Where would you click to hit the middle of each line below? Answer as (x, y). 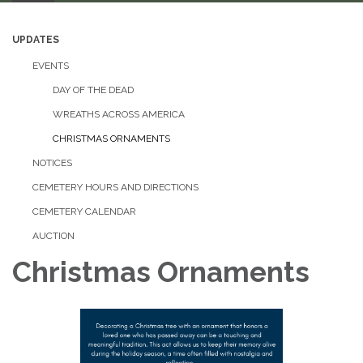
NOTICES (52, 163)
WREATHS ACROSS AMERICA (119, 114)
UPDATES (36, 40)
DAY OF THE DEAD (93, 90)
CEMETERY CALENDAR (84, 211)
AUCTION (53, 236)
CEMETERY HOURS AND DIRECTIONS (115, 187)
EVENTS (51, 66)
